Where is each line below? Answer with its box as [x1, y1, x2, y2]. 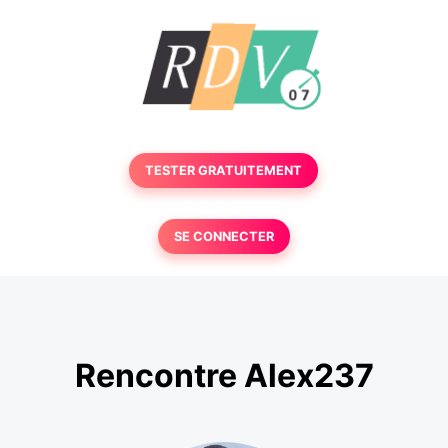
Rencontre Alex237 [74, 356, 374, 396]
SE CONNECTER [173, 229, 274, 244]
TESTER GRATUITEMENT [145, 163, 303, 178]
